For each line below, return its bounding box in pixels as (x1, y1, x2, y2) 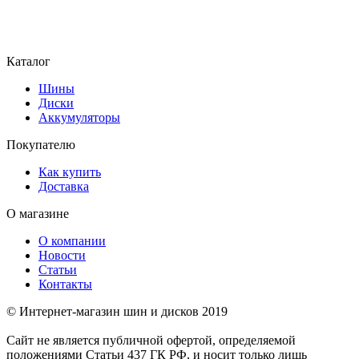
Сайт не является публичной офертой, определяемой (6, 333, 296, 347)
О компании (38, 233, 106, 248)
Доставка (38, 179, 89, 193)
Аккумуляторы (38, 110, 120, 124)
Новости (38, 248, 86, 262)
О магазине (6, 206, 69, 220)
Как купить (38, 164, 101, 179)
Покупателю (6, 137, 75, 151)
